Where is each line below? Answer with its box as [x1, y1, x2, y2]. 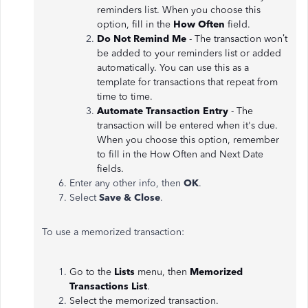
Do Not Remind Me [97, 32, 189, 45]
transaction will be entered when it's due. [97, 119, 278, 131]
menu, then [135, 265, 190, 278]
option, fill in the [97, 18, 173, 30]
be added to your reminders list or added [97, 47, 281, 59]
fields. [97, 162, 124, 175]
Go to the [69, 265, 114, 278]
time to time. [97, 90, 153, 102]
